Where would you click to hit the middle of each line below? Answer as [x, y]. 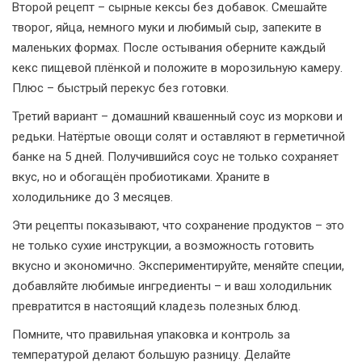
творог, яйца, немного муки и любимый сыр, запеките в [167, 27]
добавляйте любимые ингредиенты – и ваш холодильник [172, 286]
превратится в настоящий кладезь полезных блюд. [156, 306]
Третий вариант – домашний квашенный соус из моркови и [177, 116]
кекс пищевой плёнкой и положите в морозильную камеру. [177, 68]
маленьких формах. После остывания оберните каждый [169, 48]
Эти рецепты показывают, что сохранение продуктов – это [178, 225]
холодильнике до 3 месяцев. [93, 197]
